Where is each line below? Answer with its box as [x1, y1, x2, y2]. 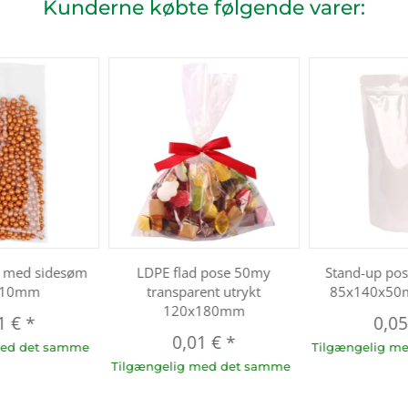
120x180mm [162, 301, 245, 320]
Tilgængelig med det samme [110, 358, 291, 373]
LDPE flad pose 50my [137, 262, 271, 281]
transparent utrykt [147, 281, 261, 301]
